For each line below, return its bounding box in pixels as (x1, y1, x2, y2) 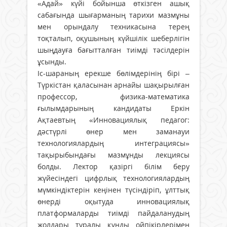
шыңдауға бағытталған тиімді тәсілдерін (37, 45, 190, 55)
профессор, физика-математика (37, 92, 190, 102)
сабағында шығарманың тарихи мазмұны (37, 10, 190, 20)
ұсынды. (37, 57, 66, 67)
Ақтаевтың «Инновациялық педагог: (37, 115, 190, 125)
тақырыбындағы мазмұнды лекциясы (37, 150, 190, 160)
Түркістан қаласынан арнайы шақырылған (37, 80, 190, 90)
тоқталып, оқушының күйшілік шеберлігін (37, 33, 190, 44)
